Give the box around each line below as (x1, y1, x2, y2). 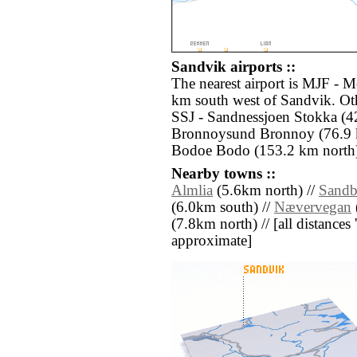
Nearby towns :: (171, 166, 276, 182)
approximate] (171, 233, 252, 249)
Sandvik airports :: (171, 59, 296, 76)
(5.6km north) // (213, 182, 319, 199)
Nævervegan (274, 199, 351, 216)
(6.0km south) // (171, 199, 274, 216)
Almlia (171, 182, 213, 199)
